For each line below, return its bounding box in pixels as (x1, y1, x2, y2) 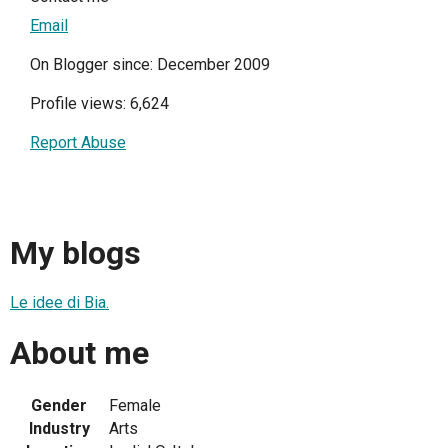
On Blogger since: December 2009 (30, 55, 270, 75)
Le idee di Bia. (10, 293, 109, 313)
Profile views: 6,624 (30, 94, 169, 114)
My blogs (10, 233, 141, 272)
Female (109, 396, 161, 416)
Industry (28, 419, 90, 439)
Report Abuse (30, 133, 126, 153)
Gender (31, 396, 87, 416)
